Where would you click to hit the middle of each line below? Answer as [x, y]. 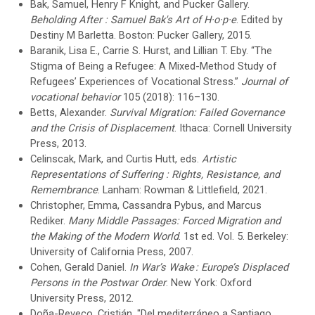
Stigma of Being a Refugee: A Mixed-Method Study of [154, 66]
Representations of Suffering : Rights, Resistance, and [155, 174]
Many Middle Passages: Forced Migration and [175, 220]
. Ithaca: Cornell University [233, 128]
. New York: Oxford [209, 282]
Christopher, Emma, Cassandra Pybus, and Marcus [146, 205]
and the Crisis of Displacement [103, 128]
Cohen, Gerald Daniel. [80, 267]
